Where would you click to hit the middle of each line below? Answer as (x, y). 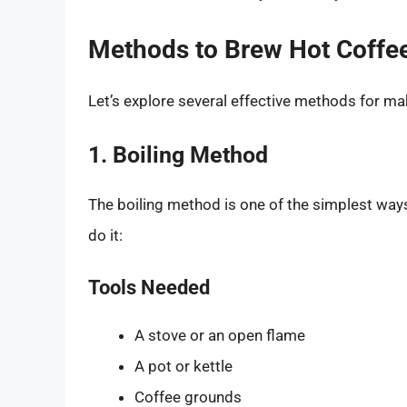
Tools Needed (149, 287)
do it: (105, 236)
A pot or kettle (184, 366)
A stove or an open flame (220, 335)
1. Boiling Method (178, 155)
